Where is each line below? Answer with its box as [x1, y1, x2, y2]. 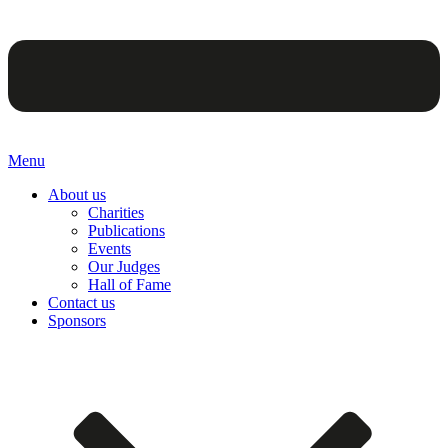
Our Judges [88, 258, 160, 276]
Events [88, 240, 131, 258]
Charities [88, 204, 144, 222]
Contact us [48, 294, 115, 312]
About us [48, 186, 106, 204]
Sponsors [48, 312, 106, 330]
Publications [88, 222, 165, 240]
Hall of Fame [88, 276, 171, 294]
